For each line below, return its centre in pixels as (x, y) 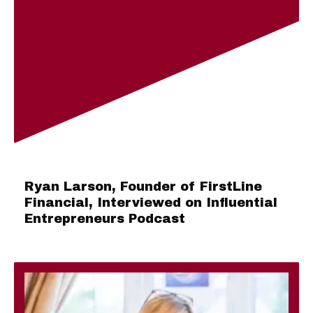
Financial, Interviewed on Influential (151, 203)
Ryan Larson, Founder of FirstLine (143, 187)
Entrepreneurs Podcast (105, 219)
